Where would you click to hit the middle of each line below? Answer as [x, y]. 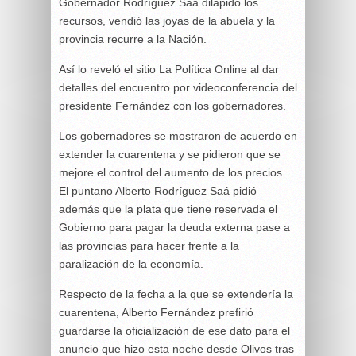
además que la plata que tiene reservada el [168, 209]
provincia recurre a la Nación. [133, 39]
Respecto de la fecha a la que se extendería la [176, 294]
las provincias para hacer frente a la [149, 245]
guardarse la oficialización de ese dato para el [174, 330]
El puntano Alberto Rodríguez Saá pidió [158, 190]
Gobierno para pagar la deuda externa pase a [174, 227]
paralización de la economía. [131, 263]
